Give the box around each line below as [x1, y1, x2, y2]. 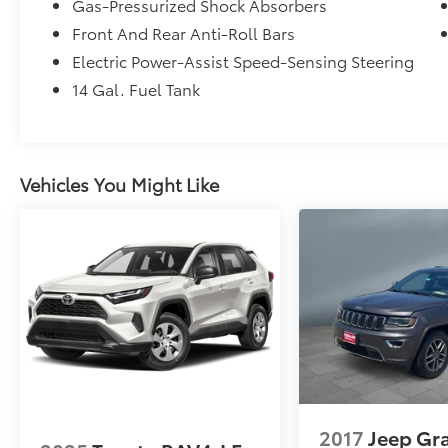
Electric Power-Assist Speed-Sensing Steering [72, 49, 415, 73]
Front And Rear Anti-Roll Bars [72, 21, 296, 45]
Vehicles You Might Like [20, 171, 219, 198]
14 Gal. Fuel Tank [72, 77, 201, 101]
